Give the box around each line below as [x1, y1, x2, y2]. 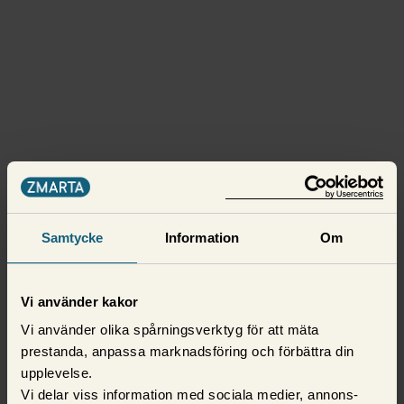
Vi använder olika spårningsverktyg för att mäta [21, 322, 319, 337]
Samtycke [41, 229, 104, 245]
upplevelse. [21, 365, 93, 381]
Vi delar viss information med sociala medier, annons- [21, 387, 359, 402]
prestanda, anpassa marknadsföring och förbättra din [21, 344, 354, 359]
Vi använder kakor [21, 293, 139, 309]
